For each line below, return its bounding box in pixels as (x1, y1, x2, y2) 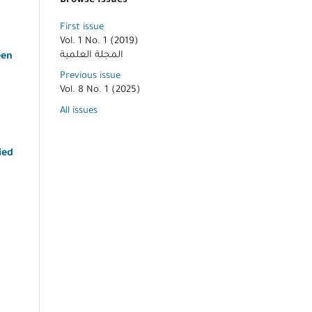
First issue (60, 22, 104, 33)
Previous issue (60, 70, 120, 81)
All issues (60, 105, 97, 116)
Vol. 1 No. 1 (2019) (60, 36, 139, 47)
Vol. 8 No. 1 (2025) (60, 84, 141, 95)
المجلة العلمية (60, 49, 123, 61)
